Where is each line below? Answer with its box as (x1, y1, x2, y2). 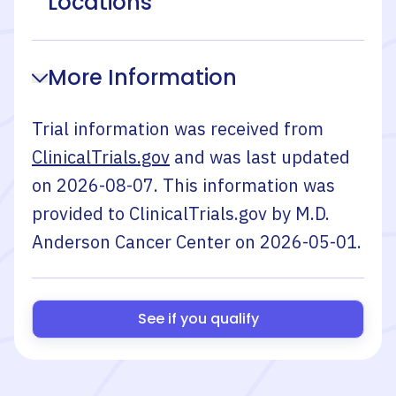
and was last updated (174, 145, 350, 169)
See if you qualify (137, 308, 259, 329)
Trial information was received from (32, 117, 324, 141)
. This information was (154, 173, 335, 197)
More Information (48, 63, 237, 92)
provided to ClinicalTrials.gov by (32, 202, 295, 225)
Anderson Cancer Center (32, 230, 231, 254)
